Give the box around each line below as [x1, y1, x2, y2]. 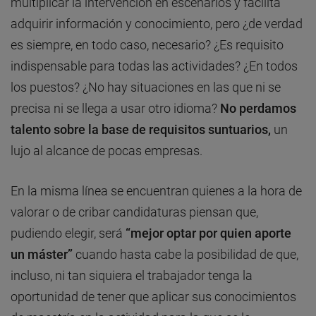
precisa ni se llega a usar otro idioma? [11, 101, 220, 116]
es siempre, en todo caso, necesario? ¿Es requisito [11, 37, 284, 53]
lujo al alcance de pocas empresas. [11, 143, 202, 159]
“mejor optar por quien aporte [126, 226, 291, 241]
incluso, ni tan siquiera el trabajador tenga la [11, 268, 253, 284]
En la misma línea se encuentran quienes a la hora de [11, 183, 302, 199]
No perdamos [220, 101, 296, 116]
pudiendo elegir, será [11, 226, 126, 241]
